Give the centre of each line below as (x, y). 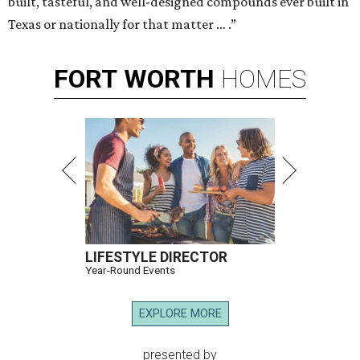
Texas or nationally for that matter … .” (122, 25)
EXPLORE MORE (180, 314)
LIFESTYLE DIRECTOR (156, 258)
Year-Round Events (130, 270)
